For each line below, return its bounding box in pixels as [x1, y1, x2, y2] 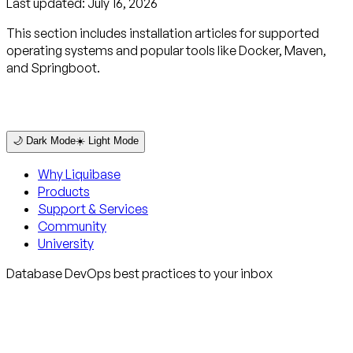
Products [38, 183, 90, 199]
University [38, 235, 94, 251]
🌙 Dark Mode [13, 134, 76, 147]
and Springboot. [6, 59, 100, 76]
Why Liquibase [38, 165, 121, 182]
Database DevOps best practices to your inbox [6, 265, 273, 281]
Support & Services [38, 200, 148, 217]
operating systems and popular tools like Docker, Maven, [6, 42, 326, 58]
